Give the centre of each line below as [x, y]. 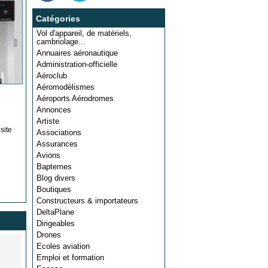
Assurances [57, 144]
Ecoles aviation [63, 246]
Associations [59, 133]
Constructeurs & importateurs [87, 201]
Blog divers [56, 178]
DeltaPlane [55, 212]
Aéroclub [52, 76]
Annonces [54, 110]
